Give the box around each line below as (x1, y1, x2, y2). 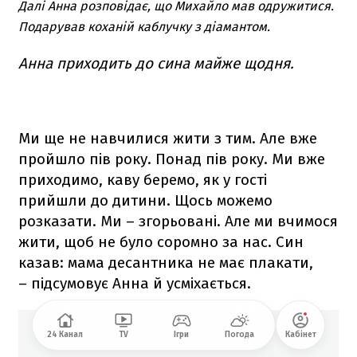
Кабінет (284, 329, 316, 339)
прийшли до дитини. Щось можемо (18, 190, 273, 210)
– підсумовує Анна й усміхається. (18, 273, 251, 292)
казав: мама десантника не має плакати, (18, 253, 313, 272)
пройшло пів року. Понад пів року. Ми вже (18, 149, 325, 168)
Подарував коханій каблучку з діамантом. (18, 18, 270, 34)
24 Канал (47, 329, 83, 339)
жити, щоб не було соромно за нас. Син (18, 232, 304, 251)
